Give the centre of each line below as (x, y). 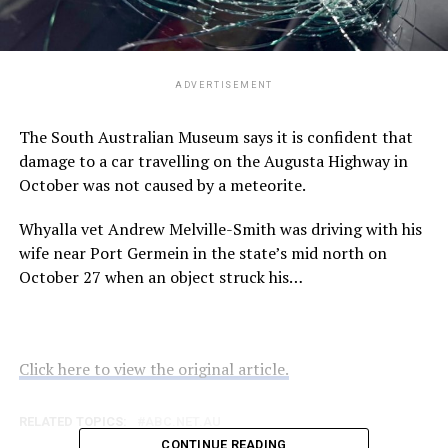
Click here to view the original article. (153, 368)
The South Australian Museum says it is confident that (215, 136)
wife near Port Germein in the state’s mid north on (202, 252)
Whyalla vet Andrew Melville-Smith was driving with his (220, 228)
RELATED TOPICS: (72, 421)
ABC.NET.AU (182, 421)
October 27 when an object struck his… (160, 276)
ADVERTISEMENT (224, 84)
